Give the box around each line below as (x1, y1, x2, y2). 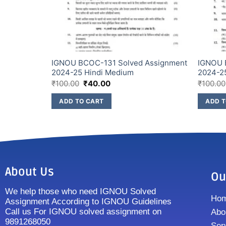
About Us (5, 164, 54, 179)
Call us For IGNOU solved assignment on (5, 206, 161, 216)
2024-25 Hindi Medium (51, 68, 134, 78)
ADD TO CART (59, 97, 104, 105)
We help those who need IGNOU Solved (5, 186, 156, 196)
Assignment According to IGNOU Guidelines (5, 196, 172, 206)
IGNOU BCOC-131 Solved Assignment (51, 58, 188, 68)
